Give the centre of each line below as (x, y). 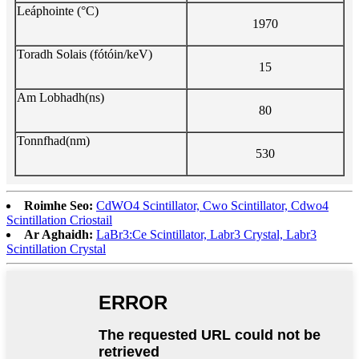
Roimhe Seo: (58, 205)
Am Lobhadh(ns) (61, 97)
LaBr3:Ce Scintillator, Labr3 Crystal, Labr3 (206, 234)
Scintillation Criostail (59, 220)
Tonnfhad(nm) (53, 140)
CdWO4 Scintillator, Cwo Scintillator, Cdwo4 (212, 205)
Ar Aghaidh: (58, 234)
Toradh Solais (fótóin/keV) (85, 54)
